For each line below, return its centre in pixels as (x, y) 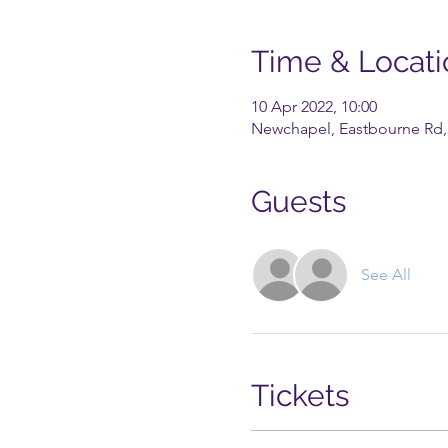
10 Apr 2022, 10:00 (313, 106)
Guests (298, 201)
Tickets (299, 395)
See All (385, 274)
